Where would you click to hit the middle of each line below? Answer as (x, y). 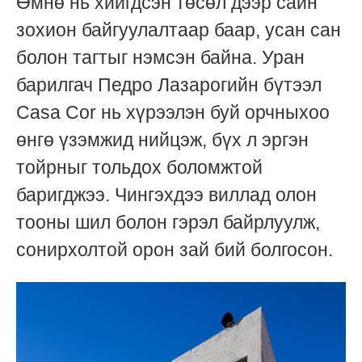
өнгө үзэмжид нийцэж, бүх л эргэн (162, 139)
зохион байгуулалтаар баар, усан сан (179, 29)
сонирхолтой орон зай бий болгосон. (177, 249)
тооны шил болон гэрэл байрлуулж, (168, 222)
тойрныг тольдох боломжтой (139, 167)
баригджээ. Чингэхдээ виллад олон (166, 194)
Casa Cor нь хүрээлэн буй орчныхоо (173, 112)
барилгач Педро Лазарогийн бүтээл (169, 84)
